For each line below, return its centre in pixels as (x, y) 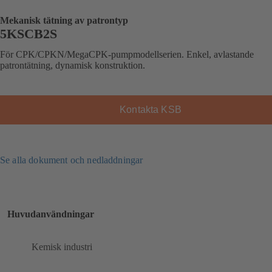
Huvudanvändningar (51, 214)
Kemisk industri (62, 247)
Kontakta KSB (151, 109)
